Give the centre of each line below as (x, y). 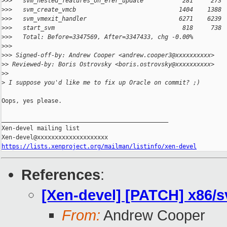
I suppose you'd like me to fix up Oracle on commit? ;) (103, 83)
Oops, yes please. (32, 101)
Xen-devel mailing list (41, 128)
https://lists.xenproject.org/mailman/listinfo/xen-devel (99, 147)
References (61, 175)
